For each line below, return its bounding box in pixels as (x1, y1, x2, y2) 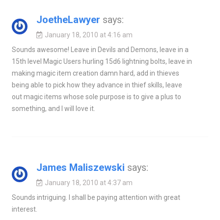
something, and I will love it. (11, 105, 95, 113)
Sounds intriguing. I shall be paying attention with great (11, 193, 180, 202)
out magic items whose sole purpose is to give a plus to (11, 93, 181, 101)
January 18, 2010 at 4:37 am (44, 179, 133, 187)
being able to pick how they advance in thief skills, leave (11, 81, 182, 89)
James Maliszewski (36, 162, 125, 174)
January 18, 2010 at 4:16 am (44, 31, 133, 39)
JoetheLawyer (36, 14, 100, 26)
